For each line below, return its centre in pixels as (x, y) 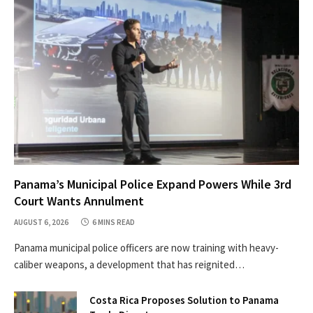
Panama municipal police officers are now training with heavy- (146, 248)
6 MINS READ (114, 223)
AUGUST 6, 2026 (41, 223)
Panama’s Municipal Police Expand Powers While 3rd (153, 184)
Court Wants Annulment (79, 201)
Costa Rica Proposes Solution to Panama (184, 300)
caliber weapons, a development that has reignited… (129, 265)
